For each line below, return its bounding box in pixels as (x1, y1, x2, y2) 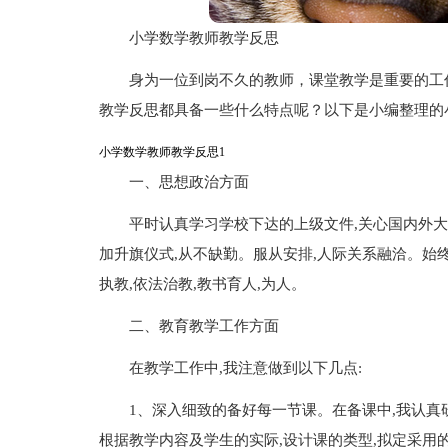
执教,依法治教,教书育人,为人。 (98, 276, 306, 292)
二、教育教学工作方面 (128, 318, 279, 334)
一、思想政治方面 (128, 174, 249, 190)
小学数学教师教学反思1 (98, 145, 225, 159)
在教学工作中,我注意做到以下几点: (128, 360, 362, 376)
